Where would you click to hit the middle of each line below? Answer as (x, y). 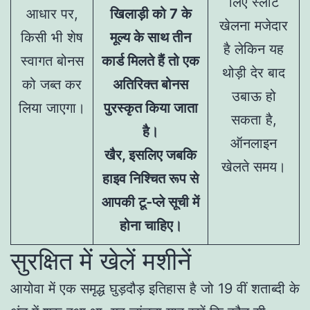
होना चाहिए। (151, 225)
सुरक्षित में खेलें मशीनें (101, 261)
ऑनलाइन (254, 143)
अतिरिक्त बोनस (151, 84)
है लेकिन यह (254, 49)
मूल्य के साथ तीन (151, 37)
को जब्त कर (52, 84)
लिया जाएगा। (52, 108)
